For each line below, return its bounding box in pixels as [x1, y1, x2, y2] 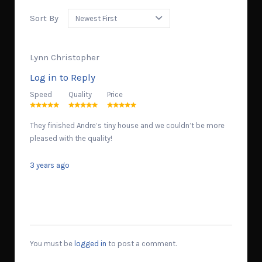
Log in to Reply [30, 71, 95, 83]
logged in [74, 239, 106, 248]
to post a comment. [106, 239, 177, 248]
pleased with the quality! [30, 133, 112, 143]
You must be [30, 239, 74, 248]
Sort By [30, 13, 58, 24]
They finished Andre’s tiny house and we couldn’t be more [30, 120, 225, 130]
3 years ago [30, 160, 70, 170]
